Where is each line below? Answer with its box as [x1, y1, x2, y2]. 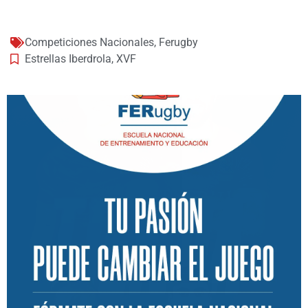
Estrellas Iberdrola [25, 52, 111, 66]
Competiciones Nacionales [25, 36, 154, 49]
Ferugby [159, 36, 198, 49]
